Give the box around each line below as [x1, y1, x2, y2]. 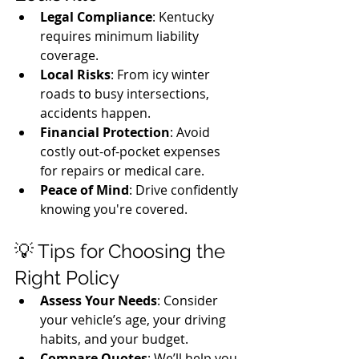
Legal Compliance [40, 8, 152, 26]
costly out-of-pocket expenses [40, 143, 224, 160]
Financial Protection [40, 123, 170, 141]
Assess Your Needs [40, 292, 157, 309]
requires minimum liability [40, 27, 202, 45]
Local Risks [40, 66, 111, 83]
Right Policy [14, 266, 119, 289]
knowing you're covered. [40, 200, 188, 218]
